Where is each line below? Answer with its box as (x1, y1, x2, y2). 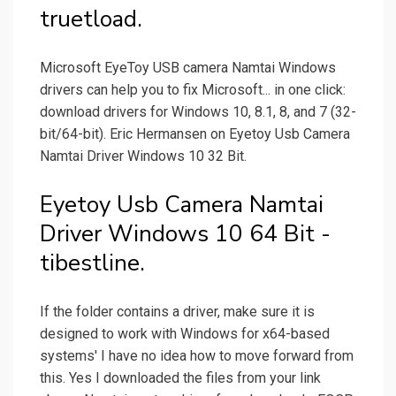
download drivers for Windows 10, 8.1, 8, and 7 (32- (40, 103, 356, 121)
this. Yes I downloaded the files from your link (40, 369, 321, 387)
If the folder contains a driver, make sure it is (40, 303, 315, 321)
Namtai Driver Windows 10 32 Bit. (40, 148, 247, 165)
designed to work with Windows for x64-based (40, 325, 330, 343)
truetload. (40, 4, 142, 35)
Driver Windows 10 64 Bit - (40, 218, 331, 250)
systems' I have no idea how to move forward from (40, 347, 354, 365)
